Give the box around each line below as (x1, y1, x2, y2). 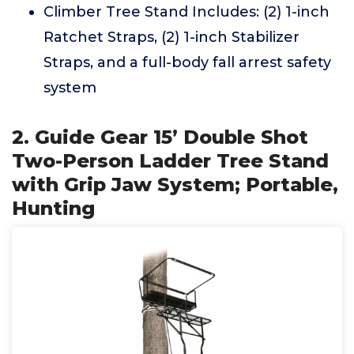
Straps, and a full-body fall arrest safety (43, 54, 331, 71)
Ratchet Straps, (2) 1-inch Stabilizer (43, 28, 299, 46)
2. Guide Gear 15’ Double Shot (12, 126, 308, 149)
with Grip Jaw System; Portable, (12, 173, 338, 196)
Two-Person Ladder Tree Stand (12, 149, 329, 172)
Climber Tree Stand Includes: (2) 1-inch (43, 3, 330, 21)
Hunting (12, 197, 95, 220)
